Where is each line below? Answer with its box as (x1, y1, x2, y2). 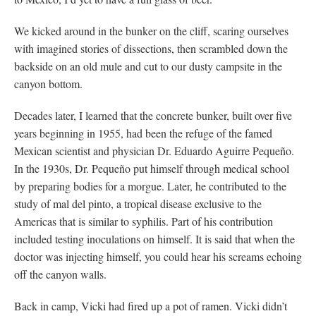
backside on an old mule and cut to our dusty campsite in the (14, 58, 282, 73)
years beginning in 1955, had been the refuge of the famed (14, 125, 272, 140)
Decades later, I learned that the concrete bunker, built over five (14, 107, 292, 123)
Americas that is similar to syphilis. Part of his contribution (14, 213, 273, 229)
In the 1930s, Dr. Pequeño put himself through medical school (14, 160, 289, 176)
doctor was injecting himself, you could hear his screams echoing (14, 248, 302, 264)
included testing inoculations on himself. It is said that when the (14, 231, 295, 246)
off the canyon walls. (14, 266, 107, 281)
